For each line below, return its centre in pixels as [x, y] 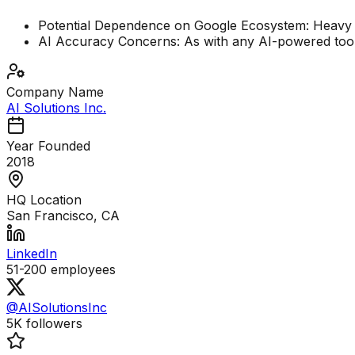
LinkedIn [32, 254]
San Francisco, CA [63, 216]
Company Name [55, 92]
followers [52, 324]
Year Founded [48, 146]
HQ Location [44, 200]
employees [81, 270]
